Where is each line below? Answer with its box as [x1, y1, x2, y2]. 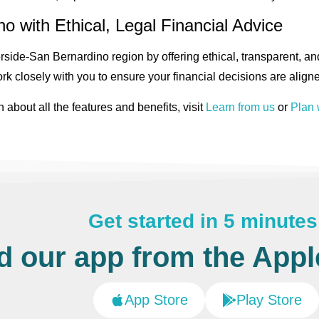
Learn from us [206, 100, 275, 113]
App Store [124, 292, 188, 308]
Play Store [236, 292, 302, 308]
